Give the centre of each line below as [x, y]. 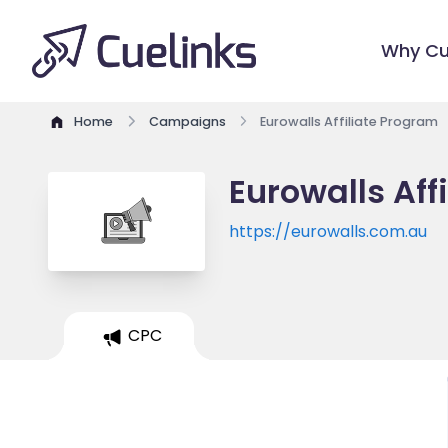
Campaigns [187, 122]
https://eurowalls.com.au [328, 231]
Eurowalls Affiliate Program [348, 122]
